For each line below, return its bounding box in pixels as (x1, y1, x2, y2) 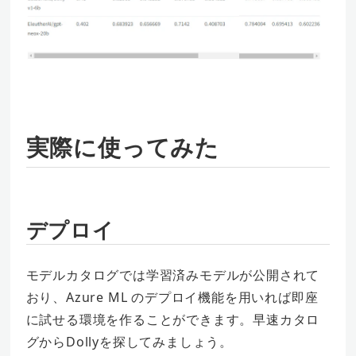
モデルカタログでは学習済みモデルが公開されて (25, 265, 320, 284)
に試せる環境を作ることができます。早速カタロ (25, 310, 320, 328)
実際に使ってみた (25, 130, 219, 162)
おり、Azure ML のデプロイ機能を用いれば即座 (25, 288, 319, 306)
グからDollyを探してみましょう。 (25, 332, 233, 350)
